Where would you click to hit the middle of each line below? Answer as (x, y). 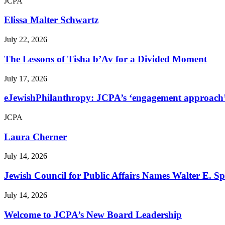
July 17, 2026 (26, 78)
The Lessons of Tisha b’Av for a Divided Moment (105, 59)
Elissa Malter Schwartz (51, 20)
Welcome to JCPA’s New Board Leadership (93, 214)
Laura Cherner (35, 137)
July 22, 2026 (26, 40)
